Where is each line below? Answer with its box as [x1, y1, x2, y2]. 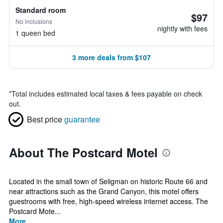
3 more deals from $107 [72, 52, 151, 62]
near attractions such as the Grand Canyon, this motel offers [9, 186, 199, 196]
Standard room [15, 5, 66, 15]
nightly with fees [157, 23, 208, 33]
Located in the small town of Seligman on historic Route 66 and [9, 176, 208, 186]
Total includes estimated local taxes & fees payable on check [11, 89, 202, 99]
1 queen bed [15, 28, 55, 38]
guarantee [64, 113, 100, 125]
